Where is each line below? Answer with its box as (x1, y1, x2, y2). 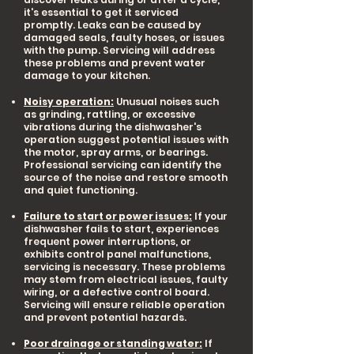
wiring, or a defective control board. (24, 285, 209, 299)
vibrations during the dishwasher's (24, 120, 201, 134)
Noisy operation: (24, 95, 114, 108)
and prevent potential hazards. (24, 311, 186, 324)
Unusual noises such (114, 95, 219, 108)
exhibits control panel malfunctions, (24, 247, 211, 261)
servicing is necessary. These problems (24, 260, 225, 273)
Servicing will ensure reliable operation (24, 298, 224, 311)
